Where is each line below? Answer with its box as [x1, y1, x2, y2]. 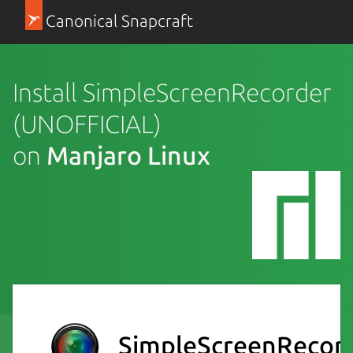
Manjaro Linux [46, 140, 210, 169]
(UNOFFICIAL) [13, 109, 162, 138]
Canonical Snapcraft [45, 12, 193, 30]
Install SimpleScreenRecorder [13, 77, 332, 106]
